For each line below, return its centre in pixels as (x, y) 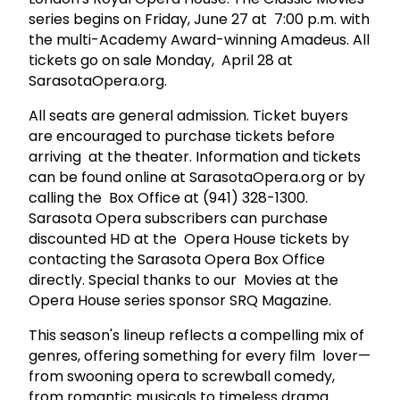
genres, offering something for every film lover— (200, 355)
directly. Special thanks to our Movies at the (183, 279)
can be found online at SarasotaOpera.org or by (197, 177)
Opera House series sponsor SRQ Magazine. (183, 300)
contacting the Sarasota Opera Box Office (177, 259)
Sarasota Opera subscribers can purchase (178, 218)
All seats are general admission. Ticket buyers (188, 115)
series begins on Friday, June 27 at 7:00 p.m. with (199, 19)
